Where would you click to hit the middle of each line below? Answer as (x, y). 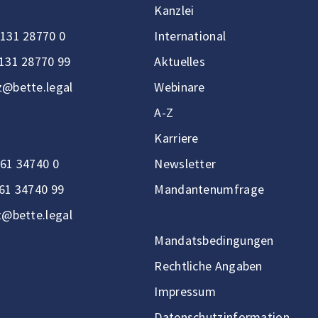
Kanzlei (174, 10)
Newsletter (185, 164)
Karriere (176, 138)
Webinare (180, 87)
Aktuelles (180, 61)
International (190, 36)
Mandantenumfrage (209, 189)
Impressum (185, 291)
